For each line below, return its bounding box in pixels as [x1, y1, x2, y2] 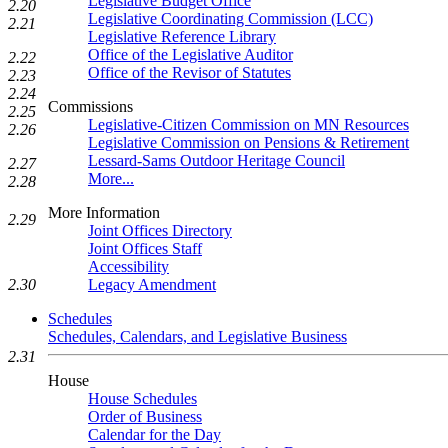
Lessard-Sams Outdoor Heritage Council [88, 152, 345, 169]
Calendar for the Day [88, 426, 221, 443]
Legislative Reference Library [88, 28, 276, 45]
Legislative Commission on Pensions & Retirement [88, 134, 409, 151]
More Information [48, 204, 160, 221]
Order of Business [88, 408, 202, 425]
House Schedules [88, 390, 197, 407]
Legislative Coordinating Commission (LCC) [88, 10, 373, 27]
